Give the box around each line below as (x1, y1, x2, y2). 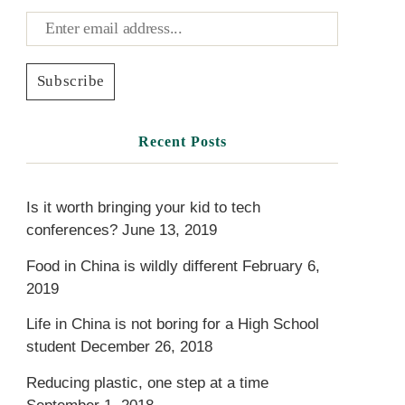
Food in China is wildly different (26, 257, 239, 275)
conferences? (26, 221, 118, 240)
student (26, 338, 77, 356)
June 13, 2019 (122, 221, 218, 240)
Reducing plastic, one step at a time (26, 373, 269, 391)
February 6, (242, 257, 321, 275)
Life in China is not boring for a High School (26, 316, 320, 334)
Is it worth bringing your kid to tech (26, 199, 261, 217)
